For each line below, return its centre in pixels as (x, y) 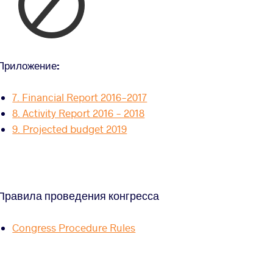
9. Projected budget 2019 (70, 129)
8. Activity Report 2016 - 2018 (79, 113)
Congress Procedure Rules (74, 228)
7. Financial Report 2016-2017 (80, 97)
